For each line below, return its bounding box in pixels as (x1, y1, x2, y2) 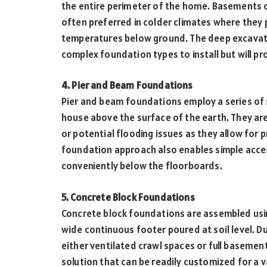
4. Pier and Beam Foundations (61, 79, 193, 92)
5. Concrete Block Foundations (61, 190, 195, 204)
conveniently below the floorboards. (61, 159, 222, 173)
